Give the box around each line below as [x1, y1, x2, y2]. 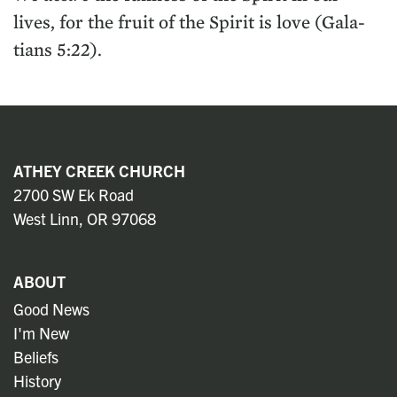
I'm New [13, 323, 69, 344]
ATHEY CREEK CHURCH [13, 160, 185, 182]
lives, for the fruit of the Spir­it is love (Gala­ [13, 11, 365, 34]
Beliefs [13, 346, 58, 368]
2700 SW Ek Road [13, 184, 134, 206]
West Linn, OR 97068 [13, 208, 156, 230]
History [13, 370, 61, 392]
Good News [13, 299, 90, 320]
